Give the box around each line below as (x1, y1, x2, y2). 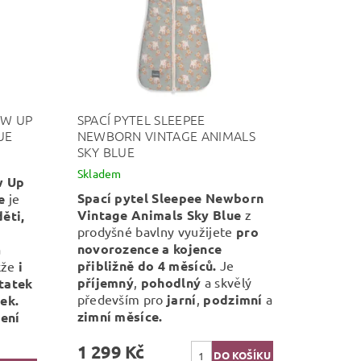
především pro (77, 290, 168, 307)
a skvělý (201, 273, 252, 290)
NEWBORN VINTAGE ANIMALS (77, 126, 255, 144)
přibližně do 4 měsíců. (77, 256, 217, 274)
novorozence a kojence (77, 239, 222, 257)
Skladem (77, 165, 122, 180)
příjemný (77, 273, 135, 291)
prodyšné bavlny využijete (77, 222, 236, 239)
